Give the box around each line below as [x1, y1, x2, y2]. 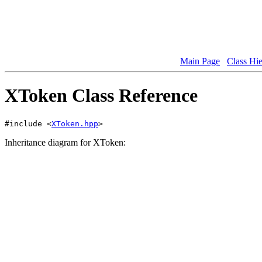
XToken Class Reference [5, 85, 198, 106]
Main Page [180, 56, 220, 66]
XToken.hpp [51, 119, 98, 128]
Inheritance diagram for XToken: [5, 137, 126, 147]
